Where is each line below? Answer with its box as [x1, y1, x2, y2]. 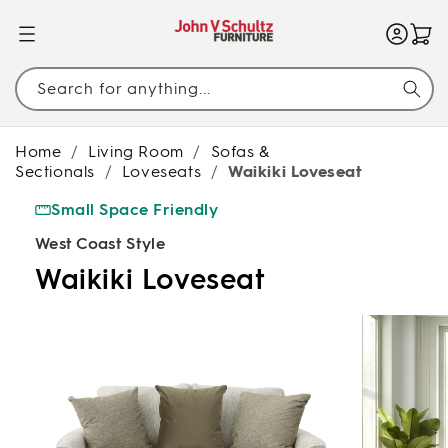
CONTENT [20, 20, 94, 37]
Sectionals [15, 162, 95, 182]
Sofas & [210, 142, 270, 162]
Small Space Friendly [51, 200, 218, 220]
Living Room [88, 142, 184, 162]
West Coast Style [35, 234, 165, 254]
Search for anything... [36, 78, 211, 98]
